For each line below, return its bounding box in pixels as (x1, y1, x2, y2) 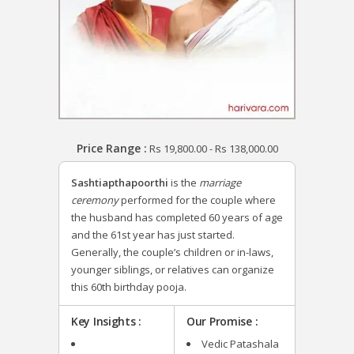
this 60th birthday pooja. (71, 280, 186, 295)
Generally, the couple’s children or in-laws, (71, 245, 273, 260)
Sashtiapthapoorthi (71, 175, 168, 190)
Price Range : (76, 141, 147, 156)
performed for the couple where (119, 193, 276, 208)
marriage (199, 175, 241, 190)
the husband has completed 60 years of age (71, 210, 283, 225)
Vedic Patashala (201, 337, 280, 352)
